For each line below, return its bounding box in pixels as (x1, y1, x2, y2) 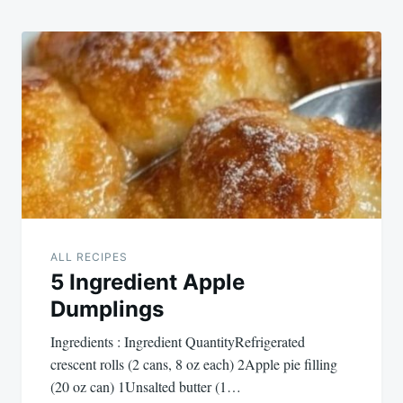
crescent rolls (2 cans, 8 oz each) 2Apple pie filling (50, 354, 337, 373)
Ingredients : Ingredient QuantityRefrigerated (50, 331, 305, 351)
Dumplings (50, 295, 164, 322)
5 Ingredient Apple (50, 268, 245, 295)
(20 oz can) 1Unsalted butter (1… (50, 376, 241, 396)
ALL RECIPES (50, 249, 128, 264)
